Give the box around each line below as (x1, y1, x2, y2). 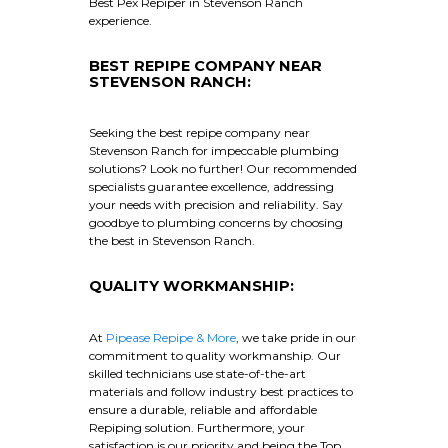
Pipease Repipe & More (103, 329, 236, 345)
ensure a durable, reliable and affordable (89, 401, 317, 417)
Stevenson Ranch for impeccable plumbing (89, 143, 339, 159)
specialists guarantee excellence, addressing (89, 179, 334, 195)
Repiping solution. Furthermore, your (89, 419, 305, 435)
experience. (89, 13, 152, 28)
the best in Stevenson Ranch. (89, 233, 255, 249)
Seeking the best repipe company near (89, 125, 310, 141)
